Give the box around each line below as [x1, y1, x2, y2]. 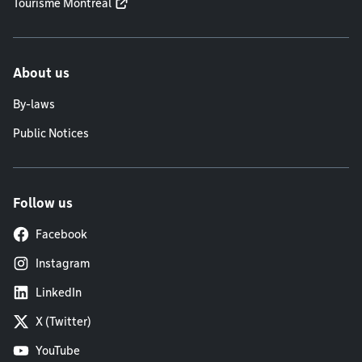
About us [13, 65, 69, 82]
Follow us [13, 196, 73, 212]
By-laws [13, 98, 55, 112]
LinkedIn [36, 286, 82, 300]
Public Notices [13, 127, 89, 141]
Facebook [36, 228, 87, 242]
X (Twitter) [36, 315, 91, 329]
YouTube [36, 344, 80, 358]
